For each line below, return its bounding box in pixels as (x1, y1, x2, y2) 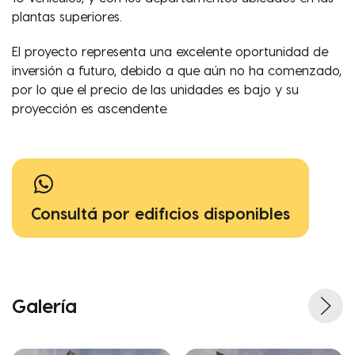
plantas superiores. (12, 9, 122, 25)
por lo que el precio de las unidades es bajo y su (12, 82, 299, 97)
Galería (12, 293, 77, 318)
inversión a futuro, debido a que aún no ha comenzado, (12, 63, 342, 78)
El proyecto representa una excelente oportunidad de (12, 44, 328, 59)
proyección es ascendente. (12, 101, 168, 116)
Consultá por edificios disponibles (31, 203, 290, 223)
